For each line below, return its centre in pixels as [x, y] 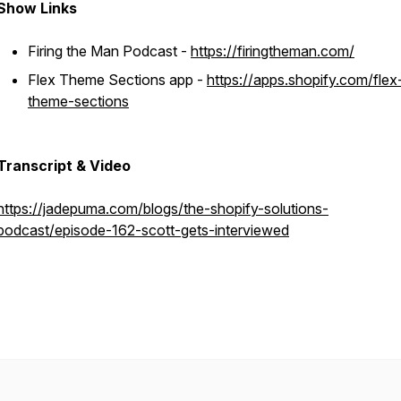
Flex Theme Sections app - [117, 80]
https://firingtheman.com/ [273, 51]
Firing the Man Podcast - [109, 51]
